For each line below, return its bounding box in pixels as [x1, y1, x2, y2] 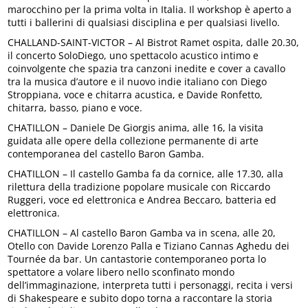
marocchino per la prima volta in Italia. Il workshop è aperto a [8, 3, 292, 16]
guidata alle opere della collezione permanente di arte [8, 134, 259, 148]
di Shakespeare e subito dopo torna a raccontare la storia [8, 291, 273, 305]
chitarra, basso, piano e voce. [8, 101, 143, 115]
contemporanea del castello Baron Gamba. [8, 147, 205, 161]
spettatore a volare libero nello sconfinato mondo [8, 265, 235, 279]
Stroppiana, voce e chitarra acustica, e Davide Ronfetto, [8, 88, 263, 102]
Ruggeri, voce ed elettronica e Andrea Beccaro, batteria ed [8, 193, 277, 207]
